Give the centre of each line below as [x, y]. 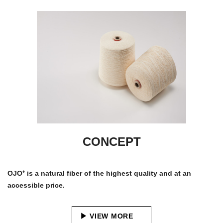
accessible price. [36, 185]
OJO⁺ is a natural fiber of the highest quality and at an [99, 173]
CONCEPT [111, 142]
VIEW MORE [111, 216]
